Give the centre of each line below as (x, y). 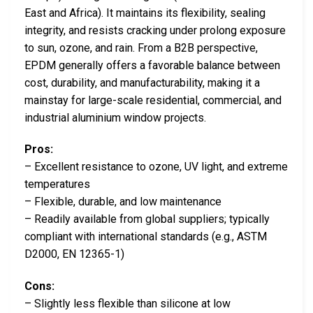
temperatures (57, 184)
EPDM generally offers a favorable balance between (152, 65)
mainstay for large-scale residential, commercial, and (153, 100)
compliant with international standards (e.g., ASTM (146, 237)
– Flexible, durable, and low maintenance (123, 202)
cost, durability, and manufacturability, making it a (142, 82)
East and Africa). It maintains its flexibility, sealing (145, 13)
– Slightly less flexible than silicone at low (128, 304)
